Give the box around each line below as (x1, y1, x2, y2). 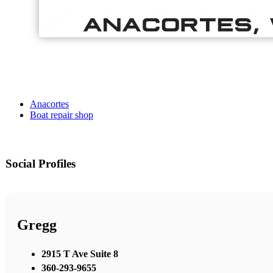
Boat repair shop (30, 110, 93, 121)
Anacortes (30, 99, 69, 110)
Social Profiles (5, 157, 76, 171)
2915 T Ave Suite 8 (41, 248, 118, 259)
